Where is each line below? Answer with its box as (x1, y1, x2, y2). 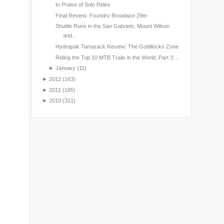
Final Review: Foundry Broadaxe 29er (55, 12, 147, 18)
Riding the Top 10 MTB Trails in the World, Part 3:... (55, 54, 179, 60)
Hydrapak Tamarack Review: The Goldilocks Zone (55, 43, 178, 49)
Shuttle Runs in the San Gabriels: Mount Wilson (55, 23, 169, 29)
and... (62, 32, 76, 39)
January (55, 65, 75, 71)
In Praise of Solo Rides (55, 1, 110, 7)
